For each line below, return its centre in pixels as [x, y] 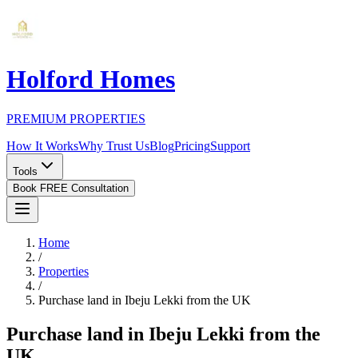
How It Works [42, 145]
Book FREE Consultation [71, 188]
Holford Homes [91, 80]
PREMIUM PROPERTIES [76, 118]
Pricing [192, 145]
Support [230, 145]
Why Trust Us [114, 145]
